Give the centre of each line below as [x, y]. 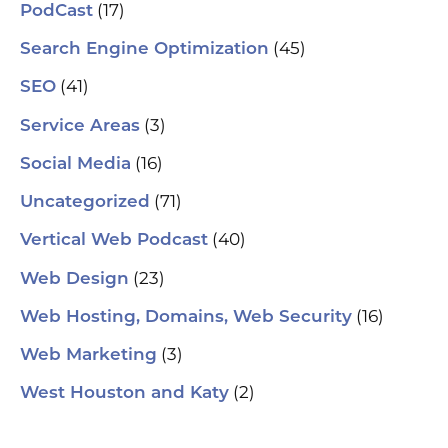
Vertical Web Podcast [114, 241]
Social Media [75, 164]
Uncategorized [85, 203]
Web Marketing [88, 356]
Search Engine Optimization [144, 50]
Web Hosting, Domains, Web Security [186, 317]
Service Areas [80, 126]
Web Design [74, 279]
